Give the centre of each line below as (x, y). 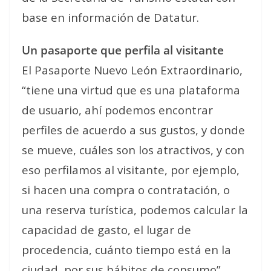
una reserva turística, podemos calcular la (135, 210)
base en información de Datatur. (110, 17)
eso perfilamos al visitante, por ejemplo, (131, 170)
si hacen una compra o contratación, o (126, 190)
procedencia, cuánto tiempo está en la (126, 250)
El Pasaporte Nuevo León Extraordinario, (132, 70)
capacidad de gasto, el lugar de (106, 230)
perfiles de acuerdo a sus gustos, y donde (133, 130)
